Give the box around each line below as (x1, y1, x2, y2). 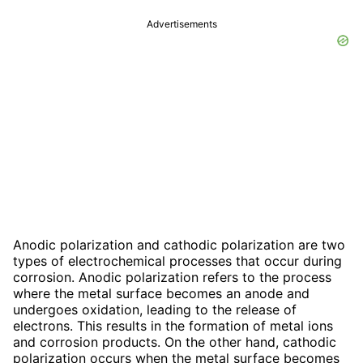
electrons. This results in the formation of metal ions (13, 317, 333, 334)
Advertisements (146, 17, 217, 30)
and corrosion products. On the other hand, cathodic (13, 333, 336, 350)
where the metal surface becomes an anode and (13, 284, 310, 301)
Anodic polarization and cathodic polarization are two (13, 236, 345, 253)
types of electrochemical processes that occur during (13, 252, 342, 269)
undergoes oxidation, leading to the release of (13, 301, 297, 318)
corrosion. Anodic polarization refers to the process (13, 268, 331, 285)
